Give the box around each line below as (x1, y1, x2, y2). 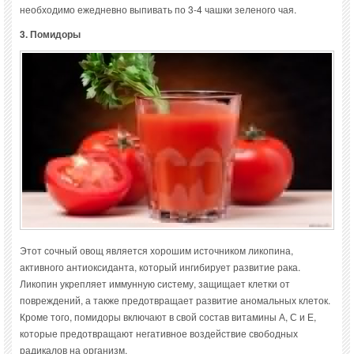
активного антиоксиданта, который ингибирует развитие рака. (20, 259, 300, 273)
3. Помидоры (20, 26, 81, 41)
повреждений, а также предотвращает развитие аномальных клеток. (20, 292, 330, 307)
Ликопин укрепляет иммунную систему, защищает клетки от (20, 276, 290, 290)
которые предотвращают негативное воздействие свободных (20, 326, 298, 340)
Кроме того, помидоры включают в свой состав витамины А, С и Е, (20, 309, 316, 323)
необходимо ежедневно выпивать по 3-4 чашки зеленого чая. (20, 2, 296, 16)
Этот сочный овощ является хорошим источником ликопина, (20, 243, 293, 257)
